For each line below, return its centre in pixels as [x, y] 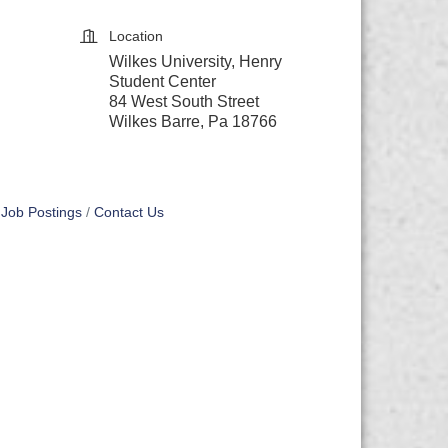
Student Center [163, 81]
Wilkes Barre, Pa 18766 [193, 121]
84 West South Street [184, 101]
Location [136, 36]
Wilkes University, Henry [196, 61]
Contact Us [129, 212]
